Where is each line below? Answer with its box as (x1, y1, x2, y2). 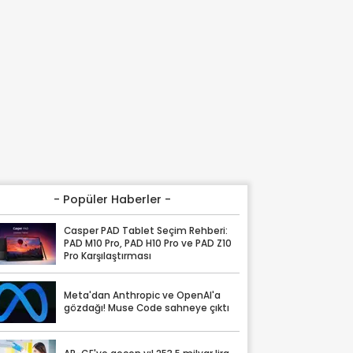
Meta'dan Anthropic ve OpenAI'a (64, 289, 221, 303)
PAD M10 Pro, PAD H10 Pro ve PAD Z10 (64, 237, 232, 251)
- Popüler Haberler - (54, 191, 172, 207)
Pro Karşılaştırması (64, 250, 152, 263)
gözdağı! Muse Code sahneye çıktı (64, 302, 230, 315)
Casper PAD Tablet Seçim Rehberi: (64, 225, 229, 238)
